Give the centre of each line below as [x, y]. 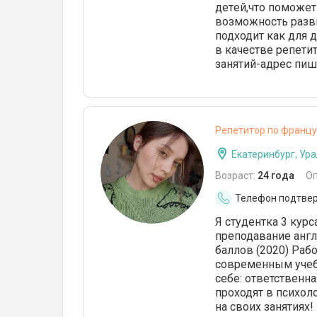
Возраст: [236, 175]
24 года [276, 175]
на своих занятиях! [264, 307]
